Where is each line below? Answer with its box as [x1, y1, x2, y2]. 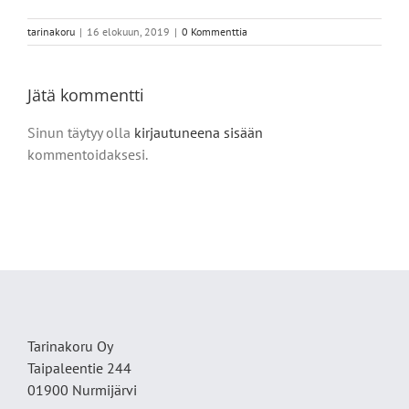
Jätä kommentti [27, 83, 144, 107]
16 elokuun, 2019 [87, 25, 170, 39]
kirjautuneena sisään [134, 123, 263, 142]
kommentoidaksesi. [27, 145, 148, 164]
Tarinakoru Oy [27, 337, 113, 356]
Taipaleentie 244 [27, 359, 131, 378]
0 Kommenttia [182, 25, 247, 39]
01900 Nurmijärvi [27, 381, 137, 400]
